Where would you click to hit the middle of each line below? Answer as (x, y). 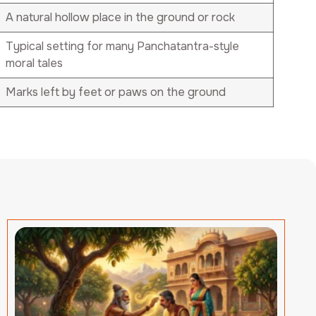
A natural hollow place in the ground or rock (121, 17)
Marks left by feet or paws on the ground (116, 92)
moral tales (35, 63)
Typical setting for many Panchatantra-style (123, 46)
